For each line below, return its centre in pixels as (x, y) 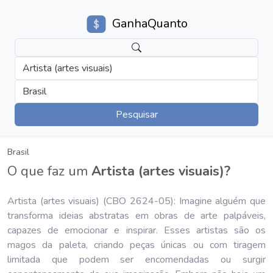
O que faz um (49, 171)
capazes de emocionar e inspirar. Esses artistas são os (136, 230)
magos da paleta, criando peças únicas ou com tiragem (136, 245)
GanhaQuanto (150, 24)
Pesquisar (136, 114)
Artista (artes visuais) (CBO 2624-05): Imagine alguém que (136, 201)
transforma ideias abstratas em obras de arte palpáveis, (136, 215)
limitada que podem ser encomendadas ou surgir (136, 259)
